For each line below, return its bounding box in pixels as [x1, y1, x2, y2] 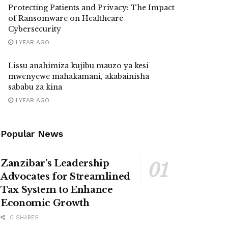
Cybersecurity [8, 24, 61, 34]
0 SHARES [8, 214, 39, 221]
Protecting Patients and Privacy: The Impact [8, 3, 175, 12]
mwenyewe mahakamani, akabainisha [8, 72, 149, 81]
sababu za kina [8, 82, 62, 92]
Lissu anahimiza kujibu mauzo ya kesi [8, 61, 149, 70]
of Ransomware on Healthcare [8, 14, 123, 23]
